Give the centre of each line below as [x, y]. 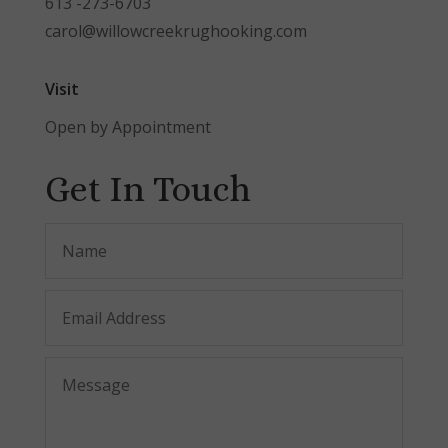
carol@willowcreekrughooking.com [175, 30]
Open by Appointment [127, 126]
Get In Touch [147, 188]
